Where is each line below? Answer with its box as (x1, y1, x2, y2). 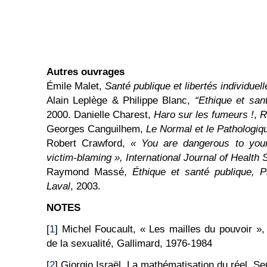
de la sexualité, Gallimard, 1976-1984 (46, 238, 212, 249)
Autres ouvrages (46, 66, 125, 77)
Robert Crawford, (46, 138, 131, 149)
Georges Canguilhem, (46, 123, 146, 135)
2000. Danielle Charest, (46, 109, 154, 120)
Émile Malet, (46, 80, 105, 92)
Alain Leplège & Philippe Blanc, (46, 95, 195, 106)
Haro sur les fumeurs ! (154, 109, 254, 120)
